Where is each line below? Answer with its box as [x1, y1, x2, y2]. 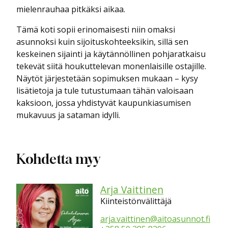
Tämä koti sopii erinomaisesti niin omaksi [16, 24, 175, 36]
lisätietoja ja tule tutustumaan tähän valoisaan [16, 85, 193, 97]
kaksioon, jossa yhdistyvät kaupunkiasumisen [16, 97, 191, 109]
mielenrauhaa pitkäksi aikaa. [16, 4, 125, 15]
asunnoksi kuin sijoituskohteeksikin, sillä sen [16, 36, 188, 48]
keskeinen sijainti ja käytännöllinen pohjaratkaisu [16, 48, 206, 60]
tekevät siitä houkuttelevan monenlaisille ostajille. [16, 61, 206, 72]
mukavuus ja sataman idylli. [16, 109, 120, 121]
